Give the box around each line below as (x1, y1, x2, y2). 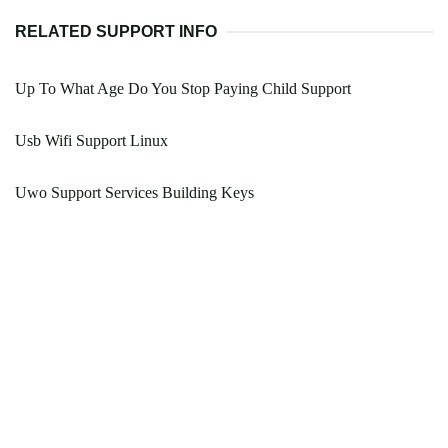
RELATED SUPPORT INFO (15, 23, 217, 41)
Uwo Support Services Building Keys (15, 184, 254, 202)
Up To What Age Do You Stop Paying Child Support (15, 80, 351, 98)
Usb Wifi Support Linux (15, 132, 168, 150)
